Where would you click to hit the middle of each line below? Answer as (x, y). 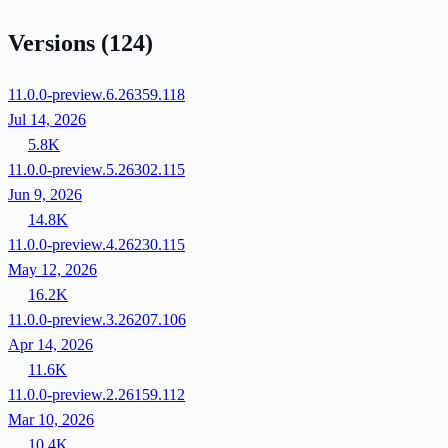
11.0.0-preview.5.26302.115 (96, 169)
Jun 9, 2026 (45, 194)
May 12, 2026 (52, 269)
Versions (54, 43)
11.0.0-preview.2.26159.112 (96, 394)
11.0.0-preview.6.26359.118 (96, 94)
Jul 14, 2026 (47, 119)
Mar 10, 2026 (51, 419)
